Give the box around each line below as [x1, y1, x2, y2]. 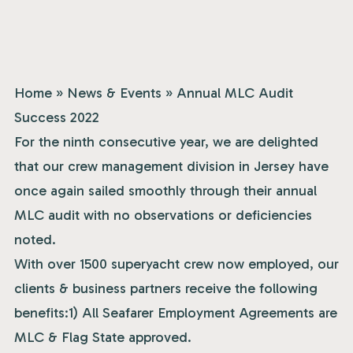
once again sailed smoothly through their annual [14, 182, 317, 199]
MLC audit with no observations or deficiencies [14, 206, 312, 224]
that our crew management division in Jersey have [14, 158, 329, 175]
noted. [14, 231, 56, 248]
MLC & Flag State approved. [14, 329, 191, 346]
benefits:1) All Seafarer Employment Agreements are [14, 304, 337, 321]
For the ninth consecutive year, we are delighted [14, 133, 318, 150]
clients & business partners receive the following [14, 280, 318, 297]
